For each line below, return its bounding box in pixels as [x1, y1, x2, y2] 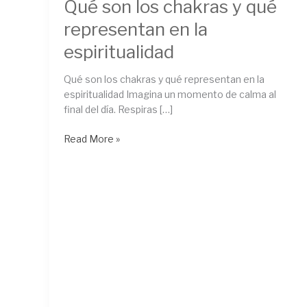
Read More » [64, 133, 120, 145]
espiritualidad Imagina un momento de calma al [64, 88, 276, 101]
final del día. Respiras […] [64, 103, 173, 116]
